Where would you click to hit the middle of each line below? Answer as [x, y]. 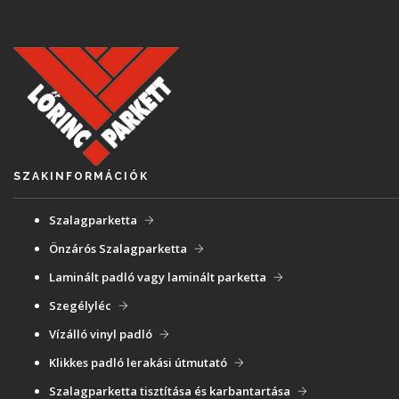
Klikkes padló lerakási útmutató [138, 362]
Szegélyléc [80, 305]
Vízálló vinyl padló [101, 334]
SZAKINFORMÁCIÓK [81, 176]
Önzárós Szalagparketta [118, 248]
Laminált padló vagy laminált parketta [158, 277]
